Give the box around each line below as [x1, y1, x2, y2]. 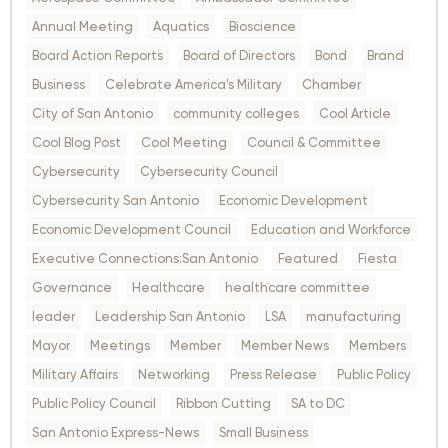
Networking [138, 367, 210, 382]
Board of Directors [183, 48, 295, 63]
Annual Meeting [32, 19, 133, 34]
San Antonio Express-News [32, 425, 199, 440]
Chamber [302, 77, 361, 92]
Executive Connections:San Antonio [32, 251, 258, 266]
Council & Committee [247, 135, 381, 150]
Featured [278, 251, 338, 266]
